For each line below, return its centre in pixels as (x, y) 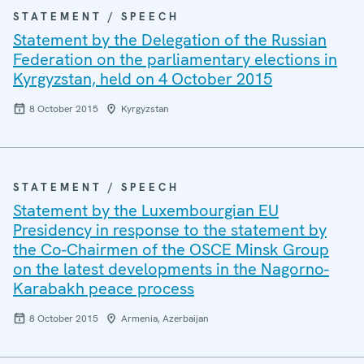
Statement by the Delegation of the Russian (170, 40)
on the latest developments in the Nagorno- (171, 269)
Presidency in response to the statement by (170, 230)
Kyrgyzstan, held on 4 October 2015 (143, 79)
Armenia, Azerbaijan (165, 318)
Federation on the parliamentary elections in (175, 59)
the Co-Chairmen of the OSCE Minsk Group (171, 249)
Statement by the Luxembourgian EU (146, 210)
